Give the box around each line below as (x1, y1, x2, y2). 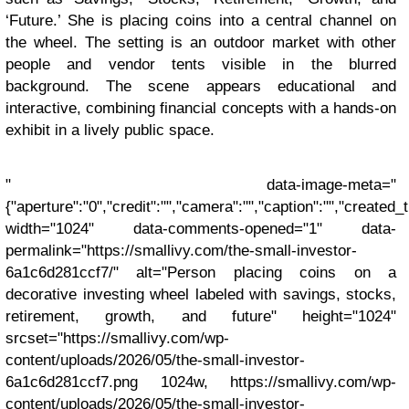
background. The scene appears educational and (5, 77, 396, 95)
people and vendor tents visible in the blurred (5, 55, 396, 73)
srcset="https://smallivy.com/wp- (5, 329, 229, 347)
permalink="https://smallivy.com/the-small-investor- (5, 241, 357, 259)
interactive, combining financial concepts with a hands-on (5, 99, 396, 117)
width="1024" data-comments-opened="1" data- (5, 219, 396, 237)
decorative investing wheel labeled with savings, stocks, (5, 285, 396, 303)
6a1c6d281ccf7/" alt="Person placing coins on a (5, 263, 396, 281)
